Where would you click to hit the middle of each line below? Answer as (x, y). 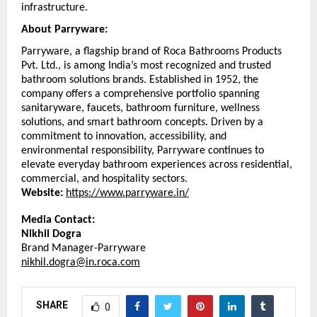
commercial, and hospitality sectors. (106, 179)
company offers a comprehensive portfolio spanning (140, 94)
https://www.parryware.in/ (127, 193)
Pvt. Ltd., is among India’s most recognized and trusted (146, 65)
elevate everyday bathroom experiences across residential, (157, 165)
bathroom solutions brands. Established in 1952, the (140, 80)
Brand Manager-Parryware (83, 248)
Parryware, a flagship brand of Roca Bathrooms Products (151, 51)
